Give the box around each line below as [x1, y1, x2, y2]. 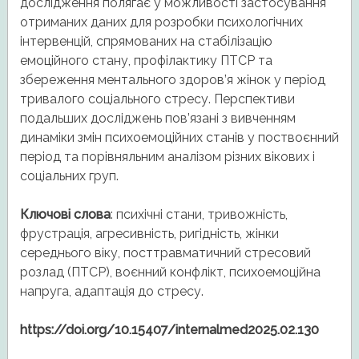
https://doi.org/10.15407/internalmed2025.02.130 [19, 322, 319, 338]
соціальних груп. [19, 168, 119, 184]
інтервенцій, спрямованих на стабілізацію [19, 34, 272, 50]
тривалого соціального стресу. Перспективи [19, 91, 295, 107]
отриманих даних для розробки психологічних [19, 14, 303, 30]
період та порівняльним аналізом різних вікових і [19, 149, 315, 165]
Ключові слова [19, 207, 111, 223]
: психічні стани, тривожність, [110, 207, 288, 223]
